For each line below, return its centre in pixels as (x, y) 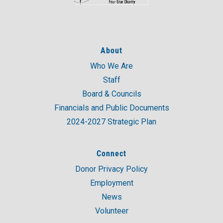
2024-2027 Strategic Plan (111, 121)
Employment (111, 183)
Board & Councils (111, 94)
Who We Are (111, 66)
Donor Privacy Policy (111, 169)
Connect (111, 153)
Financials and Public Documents (111, 108)
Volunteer (111, 211)
